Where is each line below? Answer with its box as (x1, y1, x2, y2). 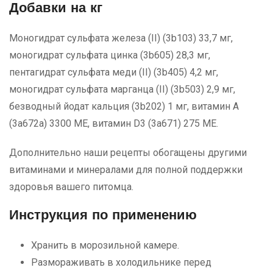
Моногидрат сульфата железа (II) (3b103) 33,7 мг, (9, 32, 233, 44)
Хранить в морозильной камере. (31, 239, 179, 252)
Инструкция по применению (9, 209, 197, 224)
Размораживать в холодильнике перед (31, 257, 211, 269)
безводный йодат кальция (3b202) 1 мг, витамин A (9, 101, 239, 113)
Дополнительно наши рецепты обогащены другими (9, 147, 247, 159)
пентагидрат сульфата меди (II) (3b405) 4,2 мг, (9, 66, 218, 79)
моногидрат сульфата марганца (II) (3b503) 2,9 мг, (9, 83, 235, 96)
